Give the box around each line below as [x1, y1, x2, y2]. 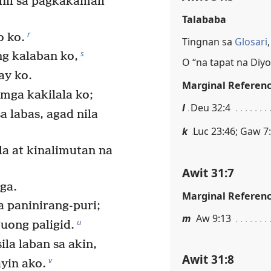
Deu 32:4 [191, 101, 230, 115]
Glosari [235, 35, 267, 49]
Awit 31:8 [182, 251, 234, 268]
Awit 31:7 [182, 164, 234, 181]
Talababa [182, 13, 226, 27]
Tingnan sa [182, 35, 235, 49]
